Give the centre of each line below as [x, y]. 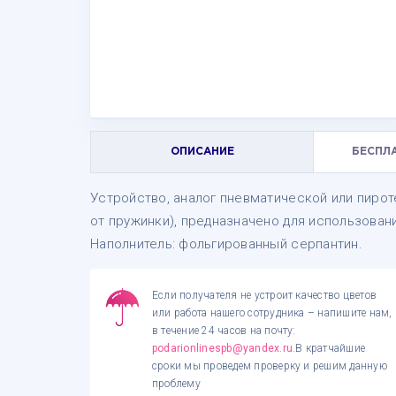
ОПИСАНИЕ [202, 152]
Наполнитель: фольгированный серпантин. [226, 244]
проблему [176, 384]
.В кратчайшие [329, 348]
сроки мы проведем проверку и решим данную [270, 366]
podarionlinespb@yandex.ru [222, 348]
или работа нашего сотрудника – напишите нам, [272, 313]
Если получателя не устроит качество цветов [265, 295]
